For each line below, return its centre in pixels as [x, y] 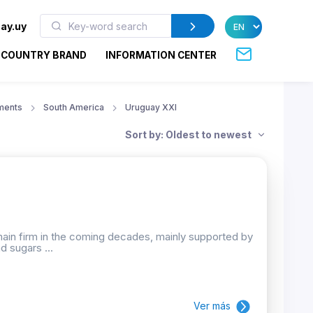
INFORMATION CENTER [161, 55]
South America [74, 107]
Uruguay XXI [151, 107]
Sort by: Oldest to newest [189, 134]
